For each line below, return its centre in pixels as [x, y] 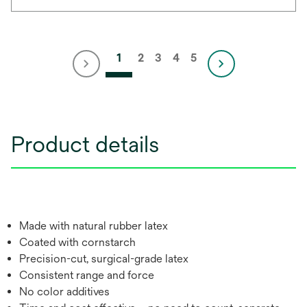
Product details [85, 144]
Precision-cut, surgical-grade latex [104, 259]
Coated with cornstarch [77, 242]
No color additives [64, 292]
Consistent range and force [87, 275]
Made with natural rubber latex [94, 226]
